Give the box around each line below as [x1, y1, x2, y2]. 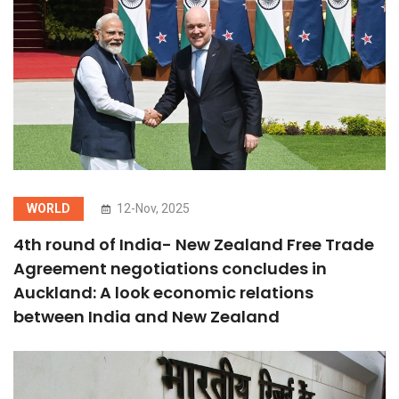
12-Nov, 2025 [114, 200, 190, 216]
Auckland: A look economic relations [13, 281, 313, 304]
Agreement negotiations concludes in [13, 256, 327, 280]
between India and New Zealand [13, 305, 280, 328]
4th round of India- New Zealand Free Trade [13, 232, 374, 256]
